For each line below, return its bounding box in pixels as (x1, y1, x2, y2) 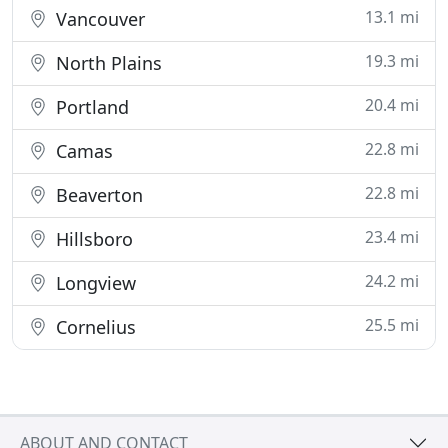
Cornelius (51, 315, 136, 339)
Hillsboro (51, 227, 133, 251)
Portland (51, 95, 129, 119)
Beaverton (51, 183, 143, 207)
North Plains (51, 51, 162, 75)
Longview (51, 271, 136, 295)
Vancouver (51, 7, 145, 31)
